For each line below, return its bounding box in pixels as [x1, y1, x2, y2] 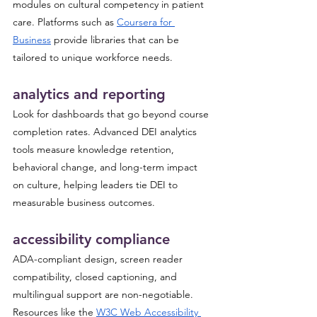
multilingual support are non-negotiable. [13, 288, 196, 301]
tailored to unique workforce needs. [13, 51, 173, 64]
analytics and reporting [13, 86, 166, 103]
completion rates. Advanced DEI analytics [13, 125, 200, 138]
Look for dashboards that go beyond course [13, 108, 212, 120]
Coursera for [117, 16, 175, 28]
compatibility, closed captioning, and [13, 270, 180, 283]
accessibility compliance [13, 231, 170, 248]
